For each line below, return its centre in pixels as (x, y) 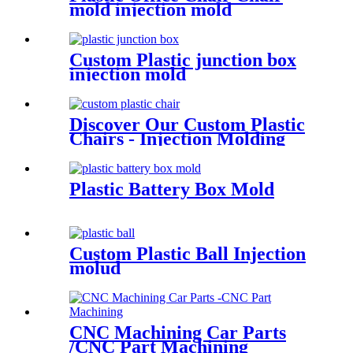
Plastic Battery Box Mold (172, 189)
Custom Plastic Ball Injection (188, 253)
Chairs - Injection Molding (177, 139)
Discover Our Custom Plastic (187, 124)
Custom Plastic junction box (183, 60)
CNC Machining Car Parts (178, 332)
